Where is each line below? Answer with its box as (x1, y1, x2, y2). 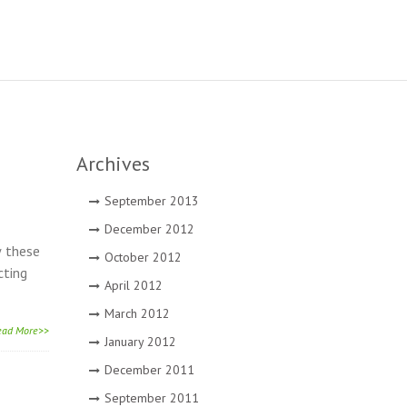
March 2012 (104, 305, 170, 322)
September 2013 (104, 193, 199, 209)
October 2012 (104, 249, 182, 265)
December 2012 (104, 221, 194, 237)
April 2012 (104, 277, 163, 293)
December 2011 (104, 362, 194, 378)
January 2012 (104, 333, 176, 350)
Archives (75, 151, 150, 176)
